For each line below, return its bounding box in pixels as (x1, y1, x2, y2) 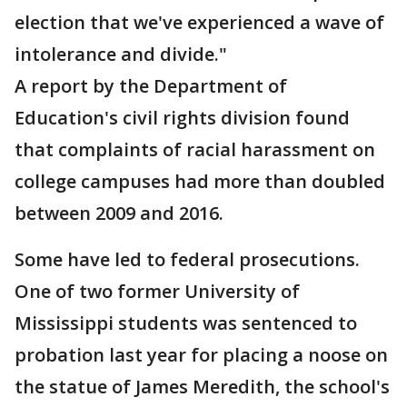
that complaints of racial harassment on (15, 137, 375, 162)
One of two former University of (15, 279, 300, 303)
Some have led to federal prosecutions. (15, 247, 360, 272)
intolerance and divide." (15, 42, 227, 66)
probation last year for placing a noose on (15, 342, 388, 367)
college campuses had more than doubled (15, 169, 385, 194)
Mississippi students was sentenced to (15, 311, 357, 335)
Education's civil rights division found (15, 105, 350, 130)
